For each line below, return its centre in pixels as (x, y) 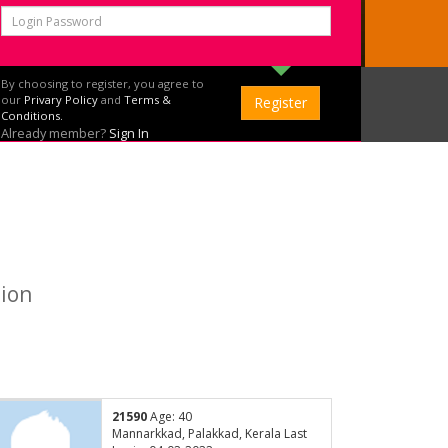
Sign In (129, 133)
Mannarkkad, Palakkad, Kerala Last (209, 434)
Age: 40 (169, 417)
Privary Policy (61, 99)
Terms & (147, 99)
